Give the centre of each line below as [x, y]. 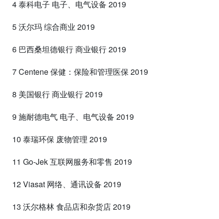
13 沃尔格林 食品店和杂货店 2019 [71, 206]
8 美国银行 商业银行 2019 [57, 94]
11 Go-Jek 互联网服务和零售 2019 [72, 161]
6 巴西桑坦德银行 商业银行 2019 [69, 49]
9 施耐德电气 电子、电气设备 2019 [73, 116]
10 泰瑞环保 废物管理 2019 [60, 139]
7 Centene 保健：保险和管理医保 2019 [80, 71]
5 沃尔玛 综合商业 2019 [54, 26]
